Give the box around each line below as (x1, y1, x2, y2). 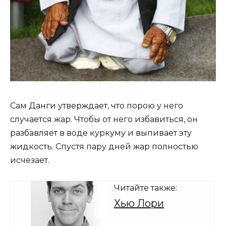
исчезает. (10, 155, 49, 165)
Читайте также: (114, 183, 177, 193)
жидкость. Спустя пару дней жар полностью (10, 142, 198, 152)
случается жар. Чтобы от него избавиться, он (10, 115, 198, 125)
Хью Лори (114, 197, 164, 210)
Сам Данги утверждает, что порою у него (10, 101, 183, 111)
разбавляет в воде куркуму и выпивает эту (10, 128, 192, 138)
